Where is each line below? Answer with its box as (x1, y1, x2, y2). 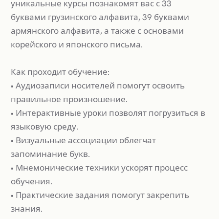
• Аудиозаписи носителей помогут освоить (11, 80, 185, 91)
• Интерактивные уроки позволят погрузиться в (11, 107, 205, 118)
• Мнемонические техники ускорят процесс (11, 162, 188, 173)
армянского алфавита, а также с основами (11, 25, 184, 36)
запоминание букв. (11, 148, 90, 159)
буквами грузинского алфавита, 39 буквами (11, 11, 189, 22)
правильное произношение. (11, 93, 128, 105)
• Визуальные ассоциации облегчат (11, 134, 156, 146)
